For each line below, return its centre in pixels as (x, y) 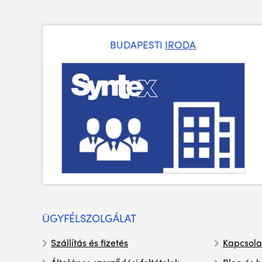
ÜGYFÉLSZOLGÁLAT (89, 218)
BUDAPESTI (138, 45)
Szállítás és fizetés (89, 243)
